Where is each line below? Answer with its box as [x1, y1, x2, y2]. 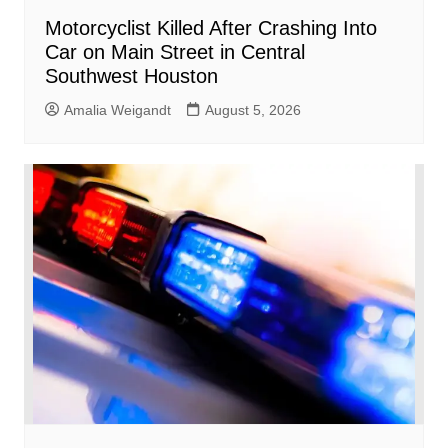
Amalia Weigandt [63, 102, 171, 119]
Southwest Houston [44, 65, 218, 88]
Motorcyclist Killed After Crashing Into [44, 17, 377, 40]
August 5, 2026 [204, 102, 301, 119]
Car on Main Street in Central [44, 41, 305, 64]
